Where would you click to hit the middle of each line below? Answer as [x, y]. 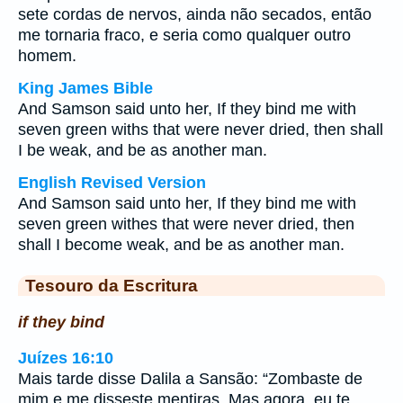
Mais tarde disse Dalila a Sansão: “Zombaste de [190, 379]
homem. [54, 56]
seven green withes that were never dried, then [186, 224]
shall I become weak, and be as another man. [181, 245]
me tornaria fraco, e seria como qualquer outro [184, 35]
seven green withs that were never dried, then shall [201, 130]
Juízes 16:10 [66, 358]
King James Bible [85, 88]
